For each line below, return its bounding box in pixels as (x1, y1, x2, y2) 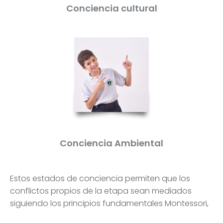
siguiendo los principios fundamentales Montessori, (10, 198, 209, 209)
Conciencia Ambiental (60, 137, 163, 149)
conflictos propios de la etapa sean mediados (10, 185, 192, 197)
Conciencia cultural (66, 2, 157, 14)
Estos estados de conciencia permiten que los (10, 173, 190, 184)
